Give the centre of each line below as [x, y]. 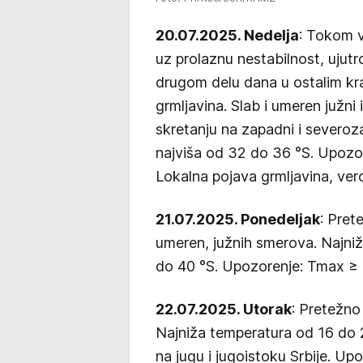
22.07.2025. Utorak [224, 310]
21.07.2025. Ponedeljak [238, 220]
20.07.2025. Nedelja [227, 36]
